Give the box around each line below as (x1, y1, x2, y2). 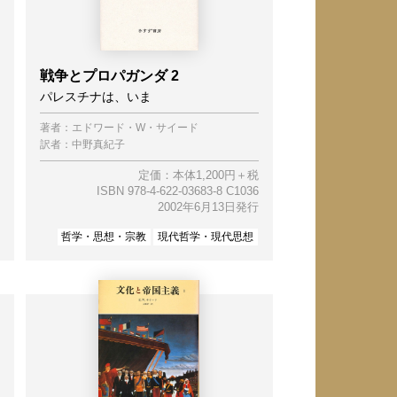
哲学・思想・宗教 (61, 230, 147, 243)
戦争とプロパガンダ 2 (39, 68, 179, 84)
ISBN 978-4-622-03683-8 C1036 (96, 183, 259, 198)
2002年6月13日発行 (157, 199, 259, 214)
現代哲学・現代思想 (158, 230, 254, 243)
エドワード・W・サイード (71, 121, 198, 135)
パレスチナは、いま (39, 90, 152, 105)
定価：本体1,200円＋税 (137, 167, 259, 182)
